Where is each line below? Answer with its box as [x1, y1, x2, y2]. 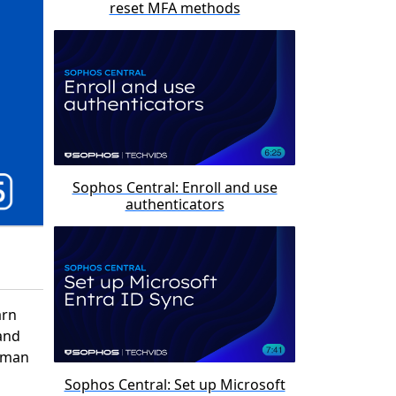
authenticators [125, 194, 225, 215]
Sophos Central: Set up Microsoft [64, 374, 286, 394]
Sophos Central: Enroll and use [72, 178, 278, 198]
